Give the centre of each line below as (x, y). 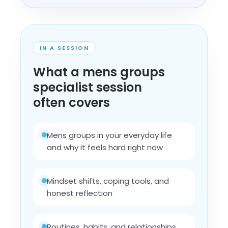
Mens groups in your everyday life (109, 135)
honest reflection (80, 193)
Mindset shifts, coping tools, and (108, 181)
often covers (72, 103)
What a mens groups (99, 72)
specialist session (88, 87)
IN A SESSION (64, 48)
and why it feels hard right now (105, 147)
